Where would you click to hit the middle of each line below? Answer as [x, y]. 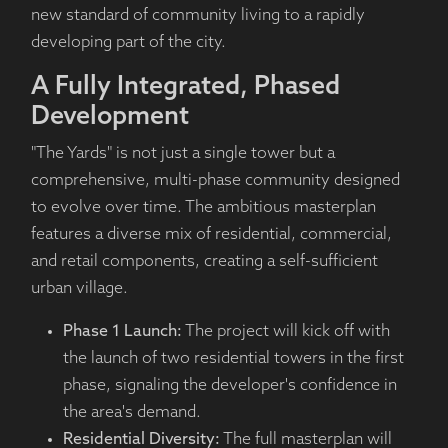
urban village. [79, 289]
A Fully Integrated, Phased [185, 88]
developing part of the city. [128, 43]
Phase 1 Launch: [122, 332]
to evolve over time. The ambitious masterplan [203, 208]
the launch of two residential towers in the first [233, 359]
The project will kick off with [285, 332]
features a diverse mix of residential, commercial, [211, 235]
